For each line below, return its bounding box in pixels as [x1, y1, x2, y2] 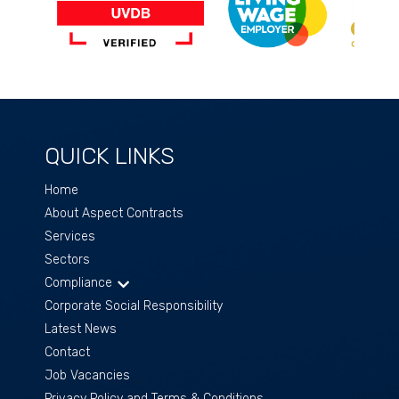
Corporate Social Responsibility [45, 298, 223, 313]
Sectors [45, 252, 90, 267]
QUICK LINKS [45, 142, 175, 170]
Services [45, 229, 95, 244]
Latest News [45, 322, 117, 337]
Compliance [45, 275, 112, 290]
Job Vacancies [45, 368, 130, 383]
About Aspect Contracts [45, 206, 183, 221]
